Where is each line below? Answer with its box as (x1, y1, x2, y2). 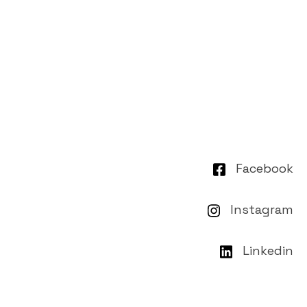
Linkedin (243, 242, 293, 258)
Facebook (236, 160, 293, 176)
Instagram (230, 201, 293, 217)
